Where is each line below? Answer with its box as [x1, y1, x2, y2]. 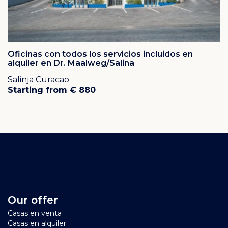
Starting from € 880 [8, 84, 96, 95]
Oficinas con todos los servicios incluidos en [8, 49, 193, 59]
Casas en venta [8, 208, 62, 218]
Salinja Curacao [8, 74, 69, 84]
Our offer [8, 193, 58, 206]
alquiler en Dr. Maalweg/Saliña [8, 58, 134, 68]
